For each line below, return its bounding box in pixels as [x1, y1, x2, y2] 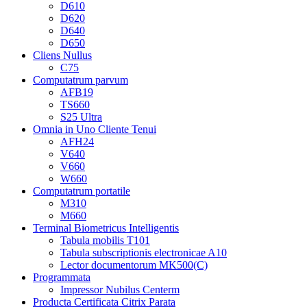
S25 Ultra [60, 110, 102, 123]
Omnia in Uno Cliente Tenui [33, 123, 156, 135]
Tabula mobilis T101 [60, 234, 150, 246]
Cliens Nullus [33, 49, 92, 61]
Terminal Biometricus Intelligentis [33, 221, 179, 234]
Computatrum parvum [33, 73, 128, 86]
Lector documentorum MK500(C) [60, 258, 208, 271]
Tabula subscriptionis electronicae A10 [60, 246, 227, 258]
